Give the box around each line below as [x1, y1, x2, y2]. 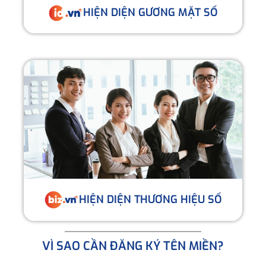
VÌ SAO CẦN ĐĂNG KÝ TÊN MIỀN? [42, 237, 224, 254]
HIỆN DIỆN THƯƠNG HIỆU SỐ [79, 192, 223, 207]
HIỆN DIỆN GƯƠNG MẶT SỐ [83, 5, 218, 20]
